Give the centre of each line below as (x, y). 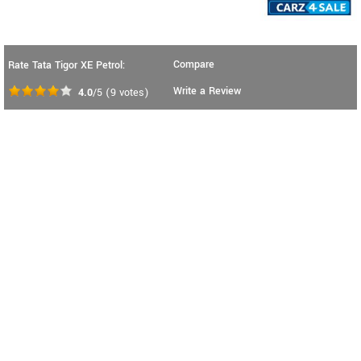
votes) (133, 92)
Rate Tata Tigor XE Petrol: (66, 65)
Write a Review (207, 91)
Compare (194, 64)
